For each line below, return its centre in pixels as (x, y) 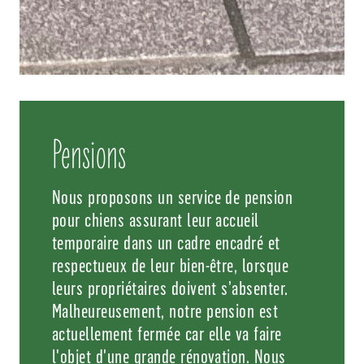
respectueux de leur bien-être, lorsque (171, 265)
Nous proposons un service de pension (173, 197)
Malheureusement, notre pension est (165, 311)
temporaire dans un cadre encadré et (166, 243)
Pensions (89, 156)
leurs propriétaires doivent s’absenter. (170, 288)
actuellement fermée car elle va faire (167, 334)
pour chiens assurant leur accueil (156, 220)
